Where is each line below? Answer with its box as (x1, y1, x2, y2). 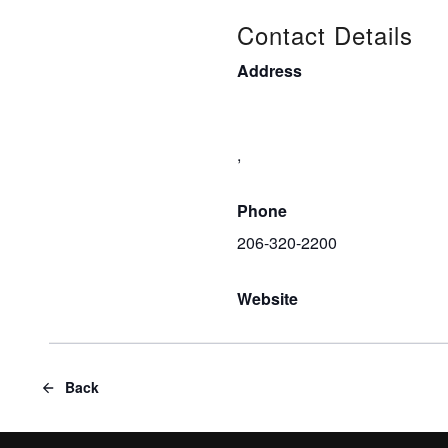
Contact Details (237, 17, 413, 52)
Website (237, 287, 298, 310)
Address (237, 59, 302, 82)
